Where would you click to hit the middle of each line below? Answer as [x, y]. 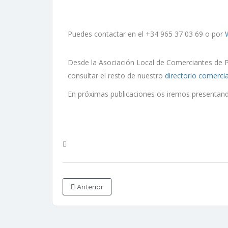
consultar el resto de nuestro [116, 76]
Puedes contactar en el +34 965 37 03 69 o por [146, 34]
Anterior [89, 187]
